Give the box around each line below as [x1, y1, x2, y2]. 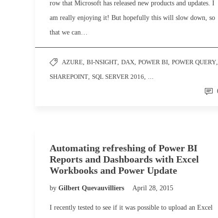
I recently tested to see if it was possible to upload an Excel [50, 204, 213, 211]
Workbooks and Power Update [50, 165, 177, 176]
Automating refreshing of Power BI [50, 143, 198, 153]
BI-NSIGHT [87, 58, 117, 66]
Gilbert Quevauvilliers [58, 184, 126, 192]
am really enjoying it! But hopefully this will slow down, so [50, 14, 215, 21]
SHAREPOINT [50, 73, 88, 80]
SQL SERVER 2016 [92, 73, 144, 80]
